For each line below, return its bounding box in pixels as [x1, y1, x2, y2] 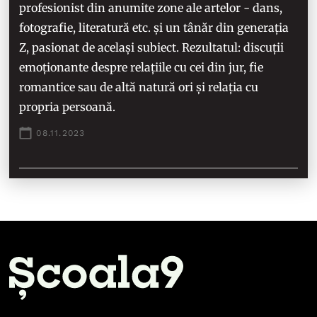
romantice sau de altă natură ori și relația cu [19, 79, 259, 94]
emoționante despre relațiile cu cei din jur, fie [19, 59, 264, 74]
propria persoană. [19, 99, 116, 114]
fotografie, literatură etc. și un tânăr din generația [19, 20, 289, 35]
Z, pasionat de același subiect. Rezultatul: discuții [19, 40, 284, 54]
